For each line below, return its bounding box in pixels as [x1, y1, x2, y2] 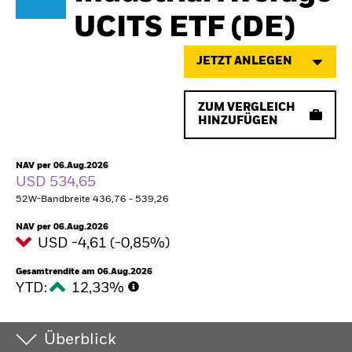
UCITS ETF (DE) [74, 14, 295, 42]
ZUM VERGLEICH [198, 102, 295, 113]
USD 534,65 [16, 175, 99, 189]
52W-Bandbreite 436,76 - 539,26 [16, 195, 169, 204]
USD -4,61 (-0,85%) [38, 236, 173, 251]
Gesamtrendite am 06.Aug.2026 [16, 267, 152, 276]
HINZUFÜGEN [198, 115, 278, 126]
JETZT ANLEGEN [196, 56, 292, 67]
